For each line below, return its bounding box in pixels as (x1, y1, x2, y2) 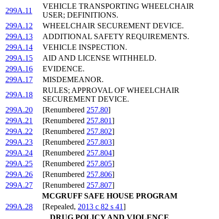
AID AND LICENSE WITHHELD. (43, 54, 156, 63)
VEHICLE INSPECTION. (43, 43, 127, 52)
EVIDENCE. (43, 65, 85, 73)
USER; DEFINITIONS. (43, 11, 118, 20)
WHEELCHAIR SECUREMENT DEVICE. (43, 22, 184, 30)
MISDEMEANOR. (43, 75, 104, 84)
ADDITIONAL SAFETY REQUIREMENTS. (43, 32, 189, 41)
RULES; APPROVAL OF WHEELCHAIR (43, 86, 179, 95)
